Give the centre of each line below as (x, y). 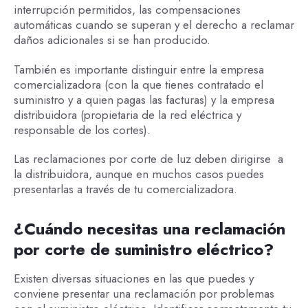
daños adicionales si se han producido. (112, 40)
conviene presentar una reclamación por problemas (144, 294)
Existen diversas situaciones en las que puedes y (133, 279)
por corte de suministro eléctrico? (143, 250)
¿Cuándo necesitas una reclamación (149, 229)
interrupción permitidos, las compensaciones (127, 10)
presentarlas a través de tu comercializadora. (125, 189)
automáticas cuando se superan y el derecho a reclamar (154, 25)
